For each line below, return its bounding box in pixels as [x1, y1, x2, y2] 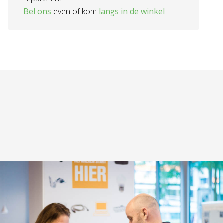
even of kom [51, 6, 99, 17]
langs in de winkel [98, 6, 165, 17]
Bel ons [23, 6, 51, 17]
